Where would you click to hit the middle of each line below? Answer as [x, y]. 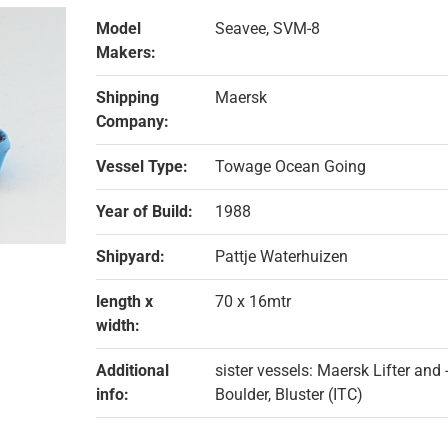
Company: [132, 121]
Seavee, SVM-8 [267, 28]
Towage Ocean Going [290, 166]
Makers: [125, 52]
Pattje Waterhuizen [281, 256]
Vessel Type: [141, 166]
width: [117, 325]
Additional [132, 370]
